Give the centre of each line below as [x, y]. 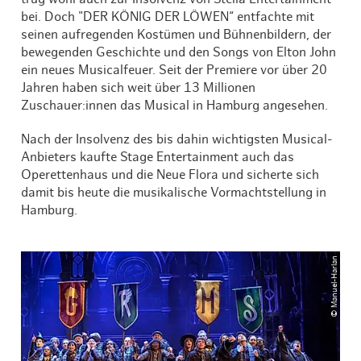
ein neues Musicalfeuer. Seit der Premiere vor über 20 [174, 70]
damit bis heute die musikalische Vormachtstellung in [174, 192]
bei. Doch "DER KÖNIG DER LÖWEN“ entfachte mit [168, 17]
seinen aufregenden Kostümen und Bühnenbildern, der [176, 34]
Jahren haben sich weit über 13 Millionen [139, 87]
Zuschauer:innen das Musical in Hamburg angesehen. [175, 105]
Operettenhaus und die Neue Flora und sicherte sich [170, 174]
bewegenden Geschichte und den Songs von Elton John [179, 52]
